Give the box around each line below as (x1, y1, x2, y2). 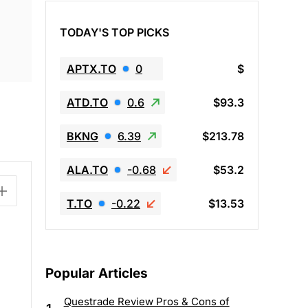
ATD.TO (67, 95, 108, 109)
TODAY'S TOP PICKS (60, 25, 169, 39)
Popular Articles (45, 265, 148, 282)
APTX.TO (67, 61, 116, 76)
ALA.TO (67, 162, 108, 177)
